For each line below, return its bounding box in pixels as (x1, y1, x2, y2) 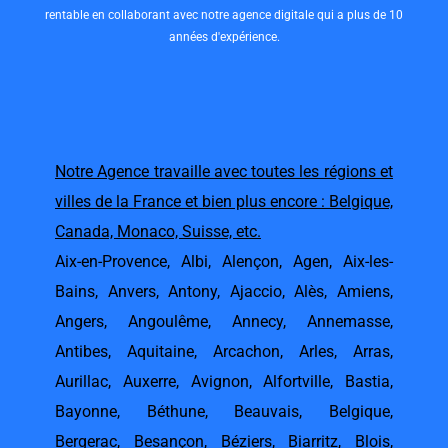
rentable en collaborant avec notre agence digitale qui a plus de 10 (45, 7, 403, 22)
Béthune (146, 402, 205, 422)
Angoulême (128, 312, 208, 332)
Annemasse (307, 312, 390, 332)
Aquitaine (127, 342, 194, 362)
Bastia (345, 372, 390, 392)
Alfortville (263, 372, 331, 392)
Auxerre (122, 372, 176, 392)
